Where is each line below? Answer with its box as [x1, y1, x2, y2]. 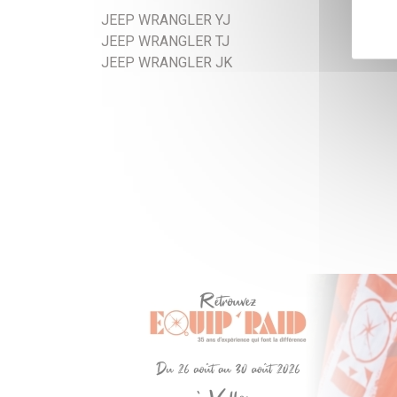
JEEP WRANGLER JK [101, 54, 232, 72]
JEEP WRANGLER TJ [101, 33, 230, 51]
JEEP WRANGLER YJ [101, 12, 230, 29]
